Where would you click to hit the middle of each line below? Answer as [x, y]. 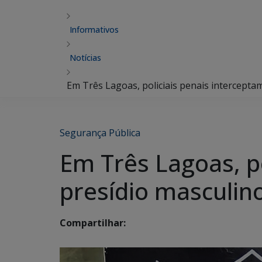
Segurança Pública [100, 133]
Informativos [94, 30]
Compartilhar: [93, 223]
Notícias [85, 58]
